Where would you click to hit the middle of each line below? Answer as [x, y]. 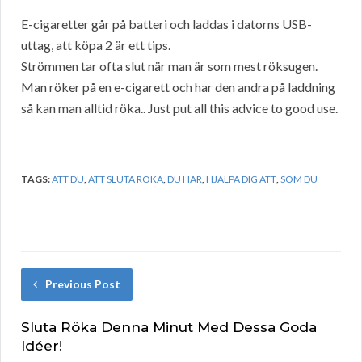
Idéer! [42, 346]
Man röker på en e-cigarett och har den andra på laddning [178, 87]
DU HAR [185, 179]
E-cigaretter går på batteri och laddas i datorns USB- [166, 24]
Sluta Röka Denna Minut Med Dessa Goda [169, 328]
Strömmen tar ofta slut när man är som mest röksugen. [169, 66]
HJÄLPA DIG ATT [241, 179]
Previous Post [83, 284]
